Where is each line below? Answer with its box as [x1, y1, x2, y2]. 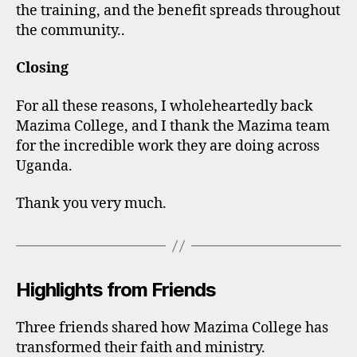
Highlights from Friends [16, 278, 217, 301]
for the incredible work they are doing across [16, 136, 320, 155]
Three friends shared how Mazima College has [16, 319, 328, 337]
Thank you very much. [16, 194, 167, 213]
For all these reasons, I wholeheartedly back [16, 96, 313, 116]
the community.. [16, 21, 125, 40]
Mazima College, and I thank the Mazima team [16, 116, 330, 135]
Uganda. [16, 156, 73, 175]
